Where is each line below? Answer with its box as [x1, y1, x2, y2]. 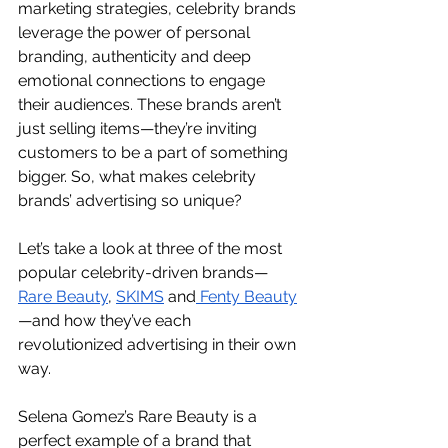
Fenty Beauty [196, 286, 297, 306]
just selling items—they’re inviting [18, 118, 261, 138]
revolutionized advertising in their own [18, 334, 300, 354]
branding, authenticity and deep [18, 46, 255, 66]
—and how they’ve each [18, 310, 195, 330]
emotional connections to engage [18, 70, 269, 90]
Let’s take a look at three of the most [18, 238, 286, 258]
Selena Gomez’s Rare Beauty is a [18, 406, 261, 426]
